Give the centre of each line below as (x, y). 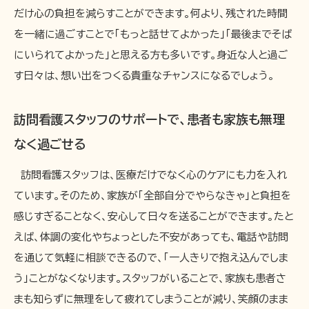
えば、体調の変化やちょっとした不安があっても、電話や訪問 (151, 237)
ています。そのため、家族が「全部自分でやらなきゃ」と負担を (152, 195)
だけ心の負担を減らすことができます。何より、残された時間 (151, 13)
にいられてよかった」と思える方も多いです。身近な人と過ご (151, 54)
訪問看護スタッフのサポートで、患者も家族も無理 (149, 119)
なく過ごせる (50, 144)
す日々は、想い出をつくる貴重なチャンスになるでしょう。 (144, 75)
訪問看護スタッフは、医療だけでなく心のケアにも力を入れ (150, 175)
